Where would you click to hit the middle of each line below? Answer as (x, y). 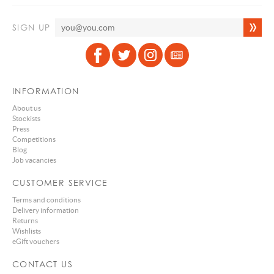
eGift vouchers (36, 241)
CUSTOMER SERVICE (60, 183)
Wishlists (27, 231)
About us (27, 108)
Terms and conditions (46, 200)
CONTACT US (43, 264)
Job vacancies (34, 160)
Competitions (34, 139)
